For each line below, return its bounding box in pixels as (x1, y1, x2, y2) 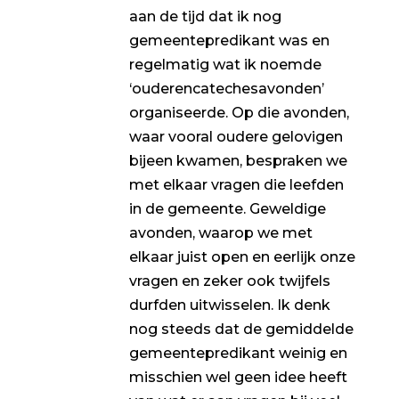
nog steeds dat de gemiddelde (128, 321, 354, 338)
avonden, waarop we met (128, 224, 313, 242)
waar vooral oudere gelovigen (128, 128, 343, 146)
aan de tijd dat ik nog (128, 8, 281, 26)
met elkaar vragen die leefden (128, 176, 344, 194)
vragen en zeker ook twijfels (128, 273, 330, 290)
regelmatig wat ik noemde (128, 56, 322, 74)
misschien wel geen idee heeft (128, 369, 347, 387)
